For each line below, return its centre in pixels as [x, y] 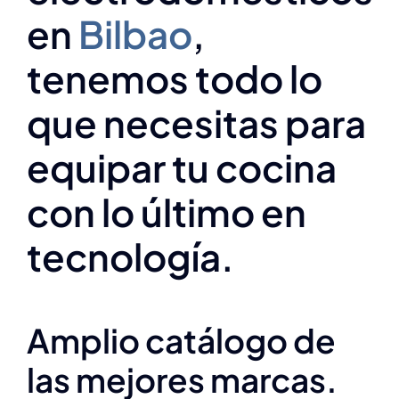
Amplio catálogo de [181, 340]
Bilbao [135, 34]
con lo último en [167, 212]
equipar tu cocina [182, 167]
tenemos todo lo [175, 78]
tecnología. [130, 256]
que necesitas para [196, 123]
